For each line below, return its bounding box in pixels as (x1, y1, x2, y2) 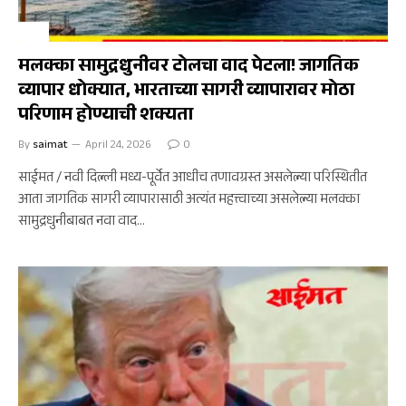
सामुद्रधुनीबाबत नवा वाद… (18, 211, 145, 234)
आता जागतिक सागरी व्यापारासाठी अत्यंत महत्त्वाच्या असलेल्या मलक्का (18, 189, 360, 212)
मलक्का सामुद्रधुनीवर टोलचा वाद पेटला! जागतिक (18, 53, 359, 83)
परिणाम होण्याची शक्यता (18, 101, 193, 132)
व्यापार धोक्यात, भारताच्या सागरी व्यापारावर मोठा (18, 77, 354, 108)
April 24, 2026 (85, 137, 151, 155)
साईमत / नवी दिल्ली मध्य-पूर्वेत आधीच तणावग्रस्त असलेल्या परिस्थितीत (18, 168, 367, 190)
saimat (33, 137, 68, 155)
